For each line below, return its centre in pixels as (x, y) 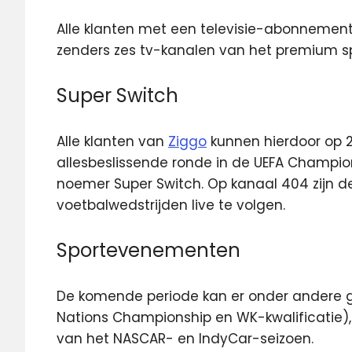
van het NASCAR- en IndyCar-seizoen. (185, 338)
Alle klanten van (112, 141)
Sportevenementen (148, 250)
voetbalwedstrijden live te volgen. (171, 205)
